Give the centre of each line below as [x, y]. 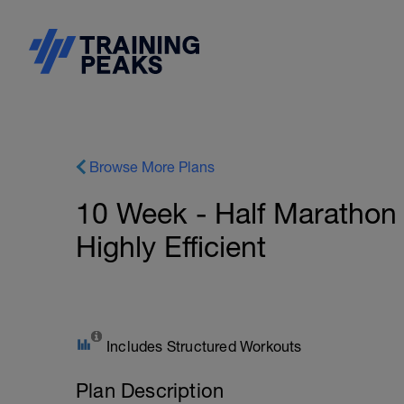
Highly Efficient [171, 247]
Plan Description [150, 390]
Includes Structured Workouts [204, 346]
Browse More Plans [152, 167]
